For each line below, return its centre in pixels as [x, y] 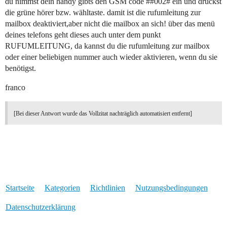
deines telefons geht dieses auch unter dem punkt [83, 35]
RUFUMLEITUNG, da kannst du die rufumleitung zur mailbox [107, 46]
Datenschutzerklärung [40, 207]
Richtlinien [107, 188]
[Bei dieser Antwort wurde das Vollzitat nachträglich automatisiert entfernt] [103, 114]
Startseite [20, 188]
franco [15, 88]
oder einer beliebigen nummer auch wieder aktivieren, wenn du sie [111, 57]
